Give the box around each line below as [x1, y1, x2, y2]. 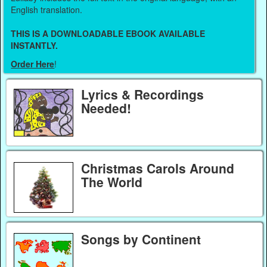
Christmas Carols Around [80, 159, 234, 177]
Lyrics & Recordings [80, 85, 204, 104]
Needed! [80, 99, 131, 117]
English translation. [11, 4, 85, 16]
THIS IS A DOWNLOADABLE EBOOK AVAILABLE [11, 27, 206, 40]
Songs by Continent [80, 230, 201, 249]
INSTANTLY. [11, 39, 58, 52]
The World [80, 172, 142, 191]
